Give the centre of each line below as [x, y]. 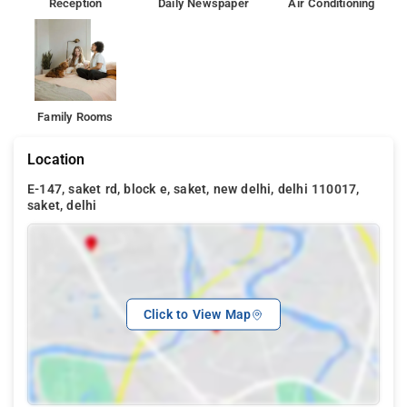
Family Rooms [75, 116]
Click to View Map [197, 314]
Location [56, 159]
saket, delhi [62, 205]
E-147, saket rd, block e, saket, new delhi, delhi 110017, [194, 189]
